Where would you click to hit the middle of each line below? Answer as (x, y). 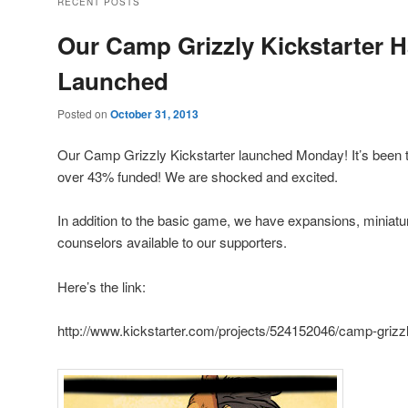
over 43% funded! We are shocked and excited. (197, 176)
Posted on (83, 113)
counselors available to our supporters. (172, 242)
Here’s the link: (101, 286)
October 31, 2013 (154, 113)
